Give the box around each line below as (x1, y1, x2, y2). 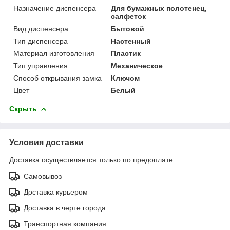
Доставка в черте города (24, 203, 106, 212)
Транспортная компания (24, 219, 106, 228)
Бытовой (111, 24, 145, 33)
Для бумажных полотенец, (111, 4, 207, 12)
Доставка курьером (24, 187, 88, 196)
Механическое (111, 61, 163, 70)
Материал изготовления (13, 49, 94, 57)
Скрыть (9, 104, 37, 113)
